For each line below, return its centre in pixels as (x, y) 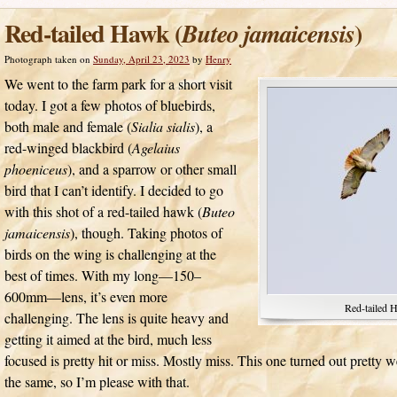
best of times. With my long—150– (103, 275)
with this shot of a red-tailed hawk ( (103, 211)
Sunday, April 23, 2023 (141, 59)
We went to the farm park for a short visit (118, 84)
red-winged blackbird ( (68, 148)
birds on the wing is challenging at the (110, 254)
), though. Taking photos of (146, 233)
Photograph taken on (47, 59)
